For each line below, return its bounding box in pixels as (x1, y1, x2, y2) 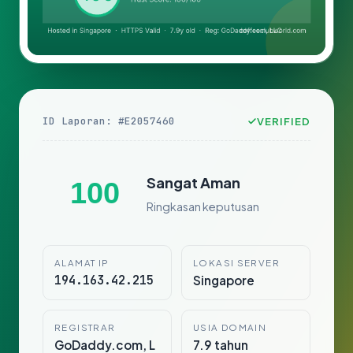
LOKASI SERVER (193, 257, 280, 269)
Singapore (193, 273, 255, 288)
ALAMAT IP (54, 257, 110, 269)
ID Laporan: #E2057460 (43, 114, 175, 128)
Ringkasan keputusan (147, 199, 259, 214)
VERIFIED (256, 114, 310, 128)
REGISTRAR (54, 321, 116, 334)
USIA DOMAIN (193, 321, 267, 334)
